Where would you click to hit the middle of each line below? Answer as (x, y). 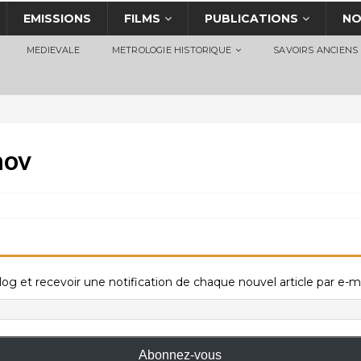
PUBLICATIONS (251, 19)
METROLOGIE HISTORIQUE (172, 50)
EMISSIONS (57, 19)
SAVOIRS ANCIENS (316, 50)
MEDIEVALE (53, 50)
